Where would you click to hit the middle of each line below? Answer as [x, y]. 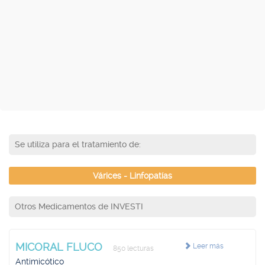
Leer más [207, 246]
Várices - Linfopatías [132, 176]
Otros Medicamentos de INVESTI [79, 206]
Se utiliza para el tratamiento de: [78, 144]
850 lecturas [132, 248]
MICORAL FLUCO [60, 247]
